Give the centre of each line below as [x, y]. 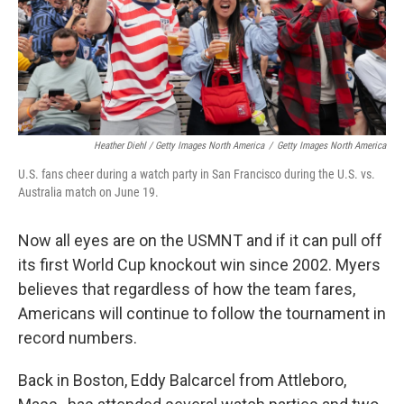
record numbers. [78, 337]
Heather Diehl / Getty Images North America [179, 145]
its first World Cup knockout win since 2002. [175, 264]
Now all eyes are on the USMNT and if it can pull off [200, 240]
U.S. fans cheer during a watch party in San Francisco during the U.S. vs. [197, 174]
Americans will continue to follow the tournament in [202, 313]
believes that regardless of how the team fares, [187, 289]
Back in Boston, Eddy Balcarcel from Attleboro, [182, 380]
